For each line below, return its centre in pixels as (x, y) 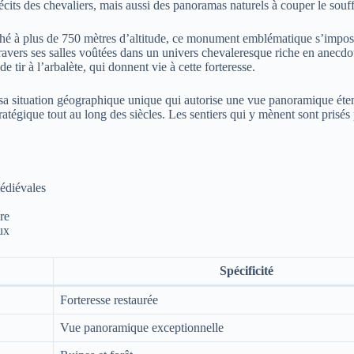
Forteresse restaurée (109, 300)
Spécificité (246, 271)
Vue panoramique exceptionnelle (142, 328)
